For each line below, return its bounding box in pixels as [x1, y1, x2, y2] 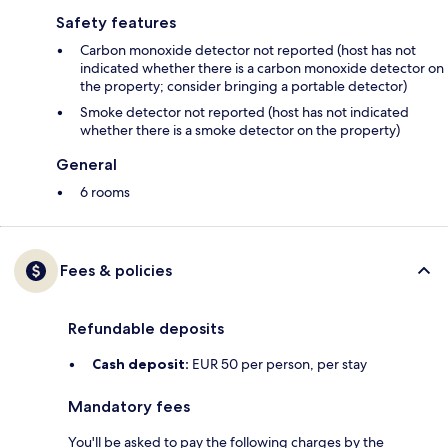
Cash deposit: [92, 355, 189, 374]
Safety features [56, 13, 176, 33]
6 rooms [80, 183, 130, 202]
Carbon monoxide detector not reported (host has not [80, 41, 416, 60]
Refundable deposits [68, 319, 224, 339]
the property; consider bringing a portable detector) [80, 77, 407, 96]
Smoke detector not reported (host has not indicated [80, 103, 409, 122]
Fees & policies [60, 261, 172, 281]
